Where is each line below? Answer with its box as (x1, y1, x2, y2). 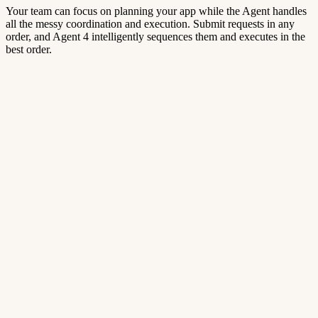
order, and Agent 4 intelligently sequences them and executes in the (6, 30, 305, 43)
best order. (6, 43, 52, 55)
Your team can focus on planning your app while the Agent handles (6, 4, 307, 17)
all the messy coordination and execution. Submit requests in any (6, 17, 295, 30)
